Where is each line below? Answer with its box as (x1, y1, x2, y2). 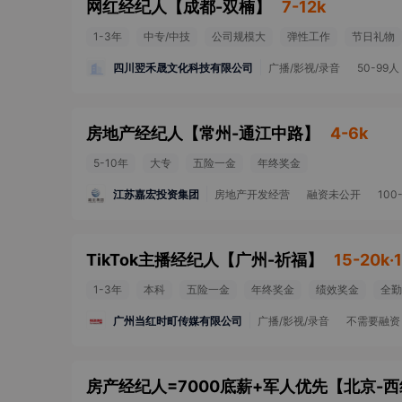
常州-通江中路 (199, 124, 303, 143)
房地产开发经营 (214, 188, 290, 201)
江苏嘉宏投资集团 (113, 187, 199, 201)
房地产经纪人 (86, 124, 183, 143)
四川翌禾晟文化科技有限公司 (113, 60, 253, 74)
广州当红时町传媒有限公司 (113, 313, 242, 328)
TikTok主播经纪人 (86, 250, 219, 269)
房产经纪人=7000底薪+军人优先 (86, 377, 328, 396)
